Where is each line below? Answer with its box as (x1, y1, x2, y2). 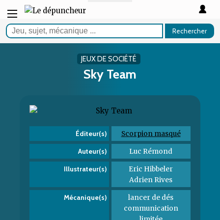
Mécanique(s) (63, 193, 107, 201)
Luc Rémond (129, 147, 173, 156)
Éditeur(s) (75, 130, 107, 137)
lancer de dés (128, 193, 174, 202)
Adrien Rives (129, 175, 173, 184)
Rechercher (172, 27, 207, 35)
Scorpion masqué (121, 129, 181, 138)
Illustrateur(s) (63, 165, 107, 173)
